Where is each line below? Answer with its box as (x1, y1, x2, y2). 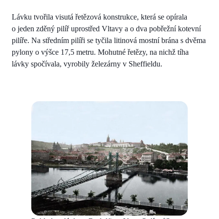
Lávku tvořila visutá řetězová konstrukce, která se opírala (12, 12, 187, 21)
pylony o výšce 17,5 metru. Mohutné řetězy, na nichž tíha (12, 47, 189, 56)
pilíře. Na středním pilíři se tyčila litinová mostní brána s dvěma (12, 36, 206, 44)
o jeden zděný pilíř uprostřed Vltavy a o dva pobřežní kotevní (12, 24, 201, 33)
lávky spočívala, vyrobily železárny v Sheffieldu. (12, 59, 162, 68)
